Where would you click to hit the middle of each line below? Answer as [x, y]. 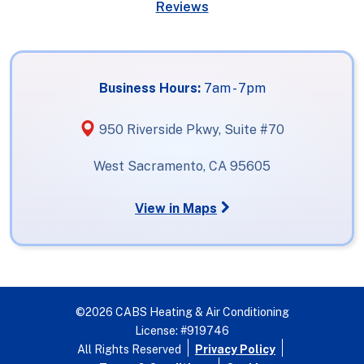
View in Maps [176, 208]
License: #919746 [182, 330]
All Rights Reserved [130, 349]
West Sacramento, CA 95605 [182, 166]
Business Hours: [151, 88]
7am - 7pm [234, 88]
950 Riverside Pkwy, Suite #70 [190, 129]
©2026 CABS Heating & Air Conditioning [182, 312]
